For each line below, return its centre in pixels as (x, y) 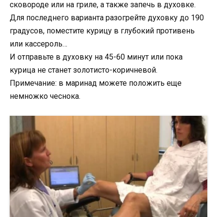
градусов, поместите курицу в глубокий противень (102, 31)
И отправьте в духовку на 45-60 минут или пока (96, 57)
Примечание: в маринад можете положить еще (96, 83)
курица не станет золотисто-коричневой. (84, 70)
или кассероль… (39, 44)
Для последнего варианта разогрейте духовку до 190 (107, 18)
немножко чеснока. (45, 96)
